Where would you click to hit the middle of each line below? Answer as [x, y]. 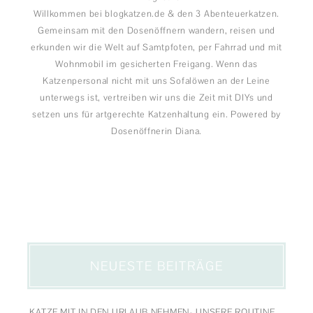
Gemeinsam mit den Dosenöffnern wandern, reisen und [156, 31]
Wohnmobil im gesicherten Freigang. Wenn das [156, 64]
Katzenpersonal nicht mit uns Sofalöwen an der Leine [156, 81]
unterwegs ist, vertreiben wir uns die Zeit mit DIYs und [156, 98]
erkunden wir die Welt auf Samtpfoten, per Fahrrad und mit [156, 48]
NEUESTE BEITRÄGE [156, 266]
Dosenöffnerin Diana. [156, 131]
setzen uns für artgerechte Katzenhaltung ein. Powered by [156, 115]
